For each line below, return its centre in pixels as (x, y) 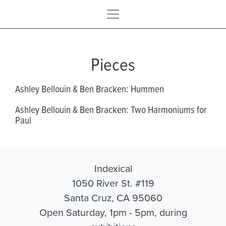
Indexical (113, 168)
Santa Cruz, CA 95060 (113, 197)
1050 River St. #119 (113, 183)
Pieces (113, 64)
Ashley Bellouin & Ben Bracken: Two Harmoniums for (111, 109)
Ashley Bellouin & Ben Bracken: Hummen (90, 89)
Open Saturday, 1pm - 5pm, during (113, 212)
